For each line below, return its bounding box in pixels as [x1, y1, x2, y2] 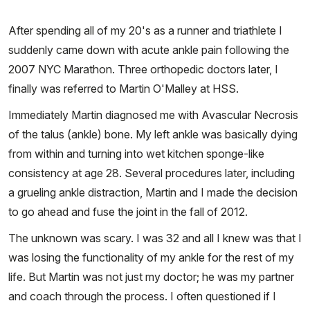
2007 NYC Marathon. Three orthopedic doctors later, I [8, 62, 278, 77]
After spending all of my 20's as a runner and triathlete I [8, 24, 282, 38]
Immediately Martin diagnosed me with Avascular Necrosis [8, 108, 298, 122]
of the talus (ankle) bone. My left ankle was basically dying [8, 127, 298, 142]
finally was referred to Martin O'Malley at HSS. [8, 82, 239, 96]
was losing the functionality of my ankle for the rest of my [8, 250, 294, 265]
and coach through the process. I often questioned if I [8, 289, 276, 304]
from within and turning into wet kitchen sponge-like [8, 147, 264, 161]
